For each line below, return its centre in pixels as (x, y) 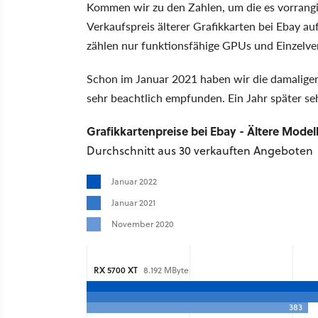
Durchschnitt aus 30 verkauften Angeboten (200, 151)
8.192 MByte (165, 270)
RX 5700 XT (116, 270)
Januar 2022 (134, 182)
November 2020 (143, 224)
